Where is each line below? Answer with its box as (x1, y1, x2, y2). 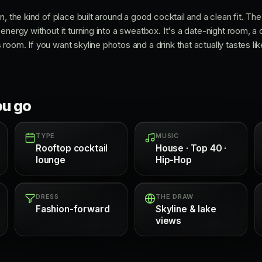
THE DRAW (156, 192, 194, 201)
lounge (36, 154, 65, 166)
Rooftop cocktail (36, 143, 108, 154)
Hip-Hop (156, 154, 192, 166)
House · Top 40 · (156, 143, 227, 154)
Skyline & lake (156, 204, 216, 215)
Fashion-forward (36, 204, 110, 215)
